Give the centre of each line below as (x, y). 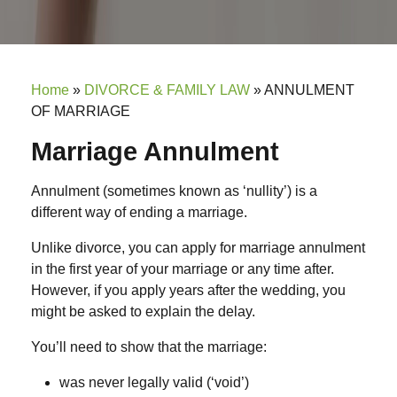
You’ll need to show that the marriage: (149, 347)
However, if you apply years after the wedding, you (188, 291)
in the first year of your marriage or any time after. (183, 269)
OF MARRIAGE (81, 112)
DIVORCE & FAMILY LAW (167, 90)
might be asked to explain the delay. (143, 312)
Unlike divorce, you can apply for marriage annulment (198, 248)
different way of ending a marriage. (139, 213)
